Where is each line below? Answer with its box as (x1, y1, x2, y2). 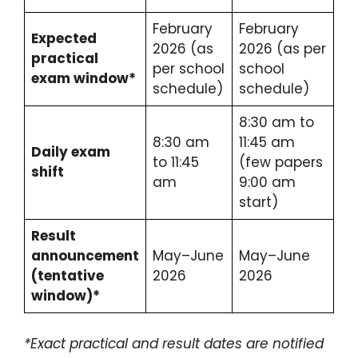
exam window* (31, 69, 136, 89)
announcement (31, 246, 139, 266)
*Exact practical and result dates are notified (24, 333, 324, 353)
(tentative (31, 266, 104, 286)
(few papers (239, 153, 323, 173)
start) (239, 193, 278, 213)
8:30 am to (239, 113, 314, 133)
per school (153, 59, 225, 79)
